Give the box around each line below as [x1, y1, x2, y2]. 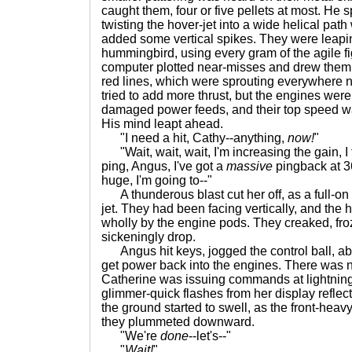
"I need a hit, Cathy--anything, [101, 131, 288, 145]
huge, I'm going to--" [101, 174, 212, 187]
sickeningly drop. [101, 230, 196, 244]
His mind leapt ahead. [101, 117, 223, 130]
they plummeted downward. [101, 315, 255, 328]
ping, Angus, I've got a [101, 159, 226, 173]
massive [226, 159, 273, 173]
